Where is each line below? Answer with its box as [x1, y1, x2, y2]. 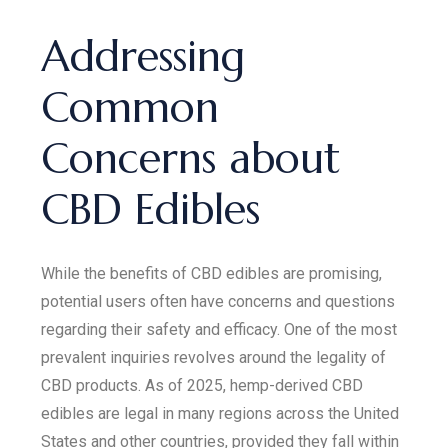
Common [41, 81, 220, 134]
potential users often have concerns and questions [41, 292, 396, 311]
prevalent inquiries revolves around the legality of [41, 348, 387, 367]
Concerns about [41, 132, 341, 185]
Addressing [41, 30, 246, 83]
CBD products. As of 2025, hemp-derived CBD [41, 376, 364, 395]
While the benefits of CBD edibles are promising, [41, 264, 383, 283]
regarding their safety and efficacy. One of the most [41, 320, 398, 339]
